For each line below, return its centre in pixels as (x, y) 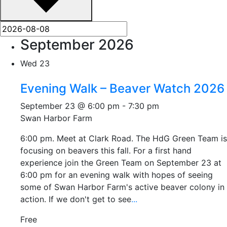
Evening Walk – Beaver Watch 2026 (122, 88)
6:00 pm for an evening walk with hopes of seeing (117, 175)
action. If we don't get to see (76, 199)
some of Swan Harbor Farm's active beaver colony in (122, 187)
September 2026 (77, 44)
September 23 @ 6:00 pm (70, 106)
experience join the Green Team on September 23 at (121, 162)
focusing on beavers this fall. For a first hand (106, 150)
